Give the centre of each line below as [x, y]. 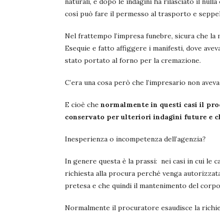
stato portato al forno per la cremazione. [133, 61]
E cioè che [83, 105]
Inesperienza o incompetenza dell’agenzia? [135, 139]
